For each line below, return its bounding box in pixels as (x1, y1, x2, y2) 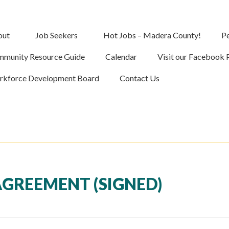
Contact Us (120, 73, 160, 83)
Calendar (105, 52, 138, 61)
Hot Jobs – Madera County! (103, 30, 201, 40)
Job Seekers (35, 30, 78, 40)
